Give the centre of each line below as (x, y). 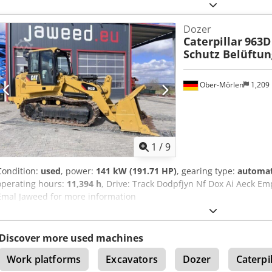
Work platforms (44, 260)
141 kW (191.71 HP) (136, 171)
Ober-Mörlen (220, 84)
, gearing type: (207, 171)
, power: (78, 171)
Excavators (132, 260)
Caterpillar (212, 42)
